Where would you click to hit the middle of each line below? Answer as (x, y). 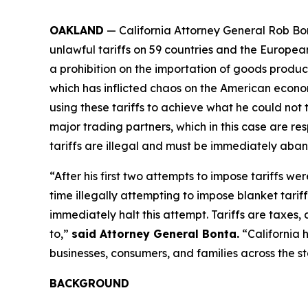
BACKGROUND (89, 283)
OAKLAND (77, 30)
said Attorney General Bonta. (155, 233)
